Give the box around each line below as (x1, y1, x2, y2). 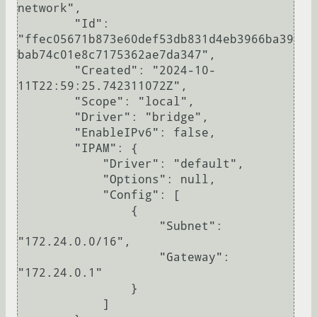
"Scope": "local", (18, 95, 74, 109)
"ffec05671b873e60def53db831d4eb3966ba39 (18, 33, 294, 47)
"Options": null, (18, 173, 103, 187)
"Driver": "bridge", (18, 110, 74, 125)
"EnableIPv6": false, (18, 126, 74, 140)
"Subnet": (18, 219, 159, 234)
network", (18, 1, 81, 16)
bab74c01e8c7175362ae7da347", (18, 48, 216, 62)
